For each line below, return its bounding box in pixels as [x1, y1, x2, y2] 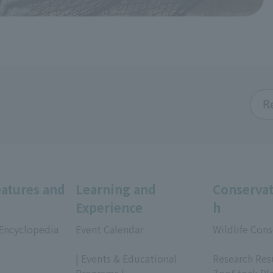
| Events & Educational [76, 250, 177, 266]
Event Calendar [76, 221, 143, 236]
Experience [76, 198, 143, 216]
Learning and [76, 180, 156, 198]
